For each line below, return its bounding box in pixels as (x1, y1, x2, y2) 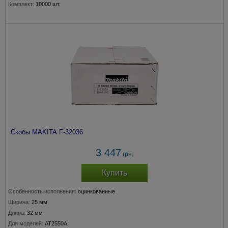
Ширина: (8, 199, 30, 205)
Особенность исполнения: (8, 188, 76, 194)
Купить (102, 168, 127, 177)
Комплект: (8, 1, 34, 7)
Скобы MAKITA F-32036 (11, 128, 83, 136)
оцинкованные (78, 188, 115, 194)
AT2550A (45, 220, 67, 226)
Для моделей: (8, 220, 43, 226)
